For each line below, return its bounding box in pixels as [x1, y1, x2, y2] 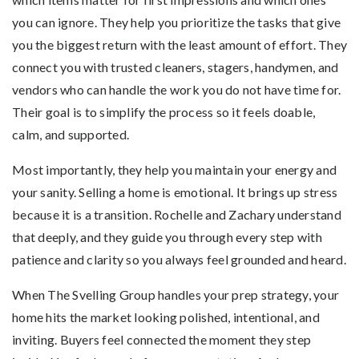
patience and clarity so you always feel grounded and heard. [12, 251, 346, 267]
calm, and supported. [12, 126, 129, 142]
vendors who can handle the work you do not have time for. [12, 81, 341, 97]
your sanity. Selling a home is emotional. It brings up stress [12, 184, 338, 200]
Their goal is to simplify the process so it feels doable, [12, 103, 316, 119]
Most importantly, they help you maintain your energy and [12, 161, 337, 177]
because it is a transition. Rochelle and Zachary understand [12, 206, 341, 222]
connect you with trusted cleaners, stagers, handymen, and [12, 58, 339, 75]
